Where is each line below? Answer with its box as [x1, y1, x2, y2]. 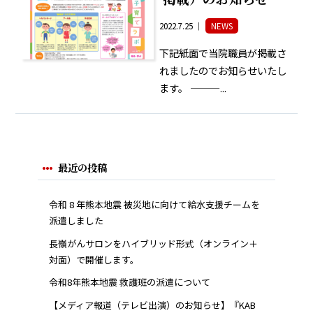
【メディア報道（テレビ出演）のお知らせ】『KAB [49, 298, 256, 312]
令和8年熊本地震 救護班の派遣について [49, 275, 211, 289]
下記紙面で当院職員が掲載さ [159, 45, 286, 60]
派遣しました [49, 214, 104, 228]
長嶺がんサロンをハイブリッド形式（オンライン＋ [49, 236, 259, 250]
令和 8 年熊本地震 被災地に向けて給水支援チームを [49, 198, 261, 212]
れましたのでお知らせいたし [159, 62, 286, 78]
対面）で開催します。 [49, 252, 140, 266]
